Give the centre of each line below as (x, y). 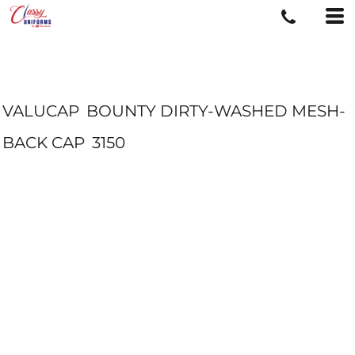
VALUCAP (41, 111)
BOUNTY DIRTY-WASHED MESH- (216, 111)
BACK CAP (44, 143)
